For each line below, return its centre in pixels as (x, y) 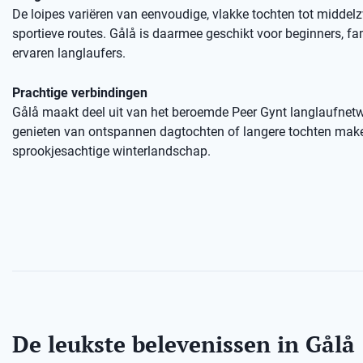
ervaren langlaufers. (69, 53)
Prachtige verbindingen (80, 93)
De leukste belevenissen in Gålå (184, 344)
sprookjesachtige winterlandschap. (111, 151)
